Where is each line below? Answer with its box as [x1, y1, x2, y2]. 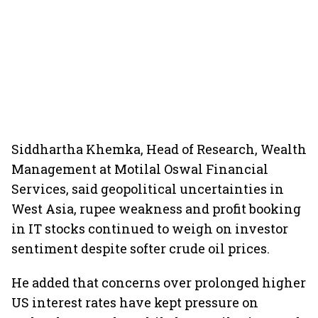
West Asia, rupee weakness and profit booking [11, 200, 301, 217]
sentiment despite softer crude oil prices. [11, 240, 270, 257]
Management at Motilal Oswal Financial [11, 160, 268, 177]
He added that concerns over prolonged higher [11, 274, 306, 291]
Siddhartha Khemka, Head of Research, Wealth [11, 141, 307, 158]
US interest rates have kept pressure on [11, 294, 258, 311]
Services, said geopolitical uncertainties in [11, 180, 284, 197]
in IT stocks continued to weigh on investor [11, 220, 288, 237]
